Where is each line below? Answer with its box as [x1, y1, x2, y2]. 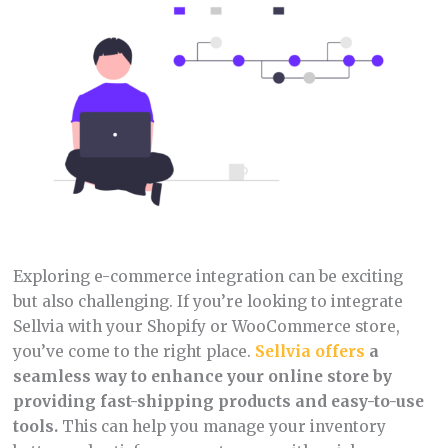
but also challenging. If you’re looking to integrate [12, 292, 403, 312]
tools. [12, 417, 58, 437]
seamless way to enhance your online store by [12, 367, 392, 387]
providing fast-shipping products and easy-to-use [12, 392, 424, 412]
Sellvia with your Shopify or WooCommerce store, [12, 317, 400, 337]
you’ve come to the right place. [12, 342, 255, 362]
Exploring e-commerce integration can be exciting [12, 267, 403, 287]
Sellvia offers [254, 342, 365, 362]
